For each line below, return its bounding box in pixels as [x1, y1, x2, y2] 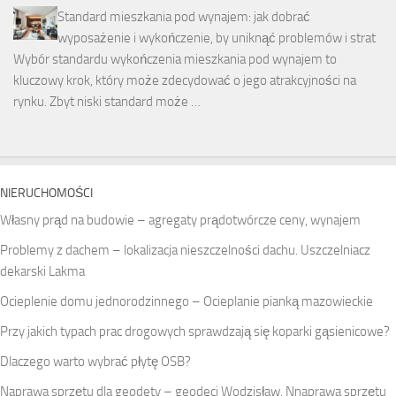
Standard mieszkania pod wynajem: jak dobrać [57, 9, 310, 26]
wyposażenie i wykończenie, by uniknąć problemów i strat [57, 30, 376, 47]
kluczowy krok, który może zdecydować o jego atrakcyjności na [13, 72, 356, 89]
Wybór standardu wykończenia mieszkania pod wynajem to [13, 51, 337, 68]
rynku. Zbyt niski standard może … [13, 94, 201, 110]
